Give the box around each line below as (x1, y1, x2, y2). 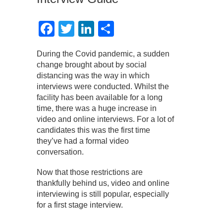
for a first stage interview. (37, 201, 123, 210)
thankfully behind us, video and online (37, 179, 169, 188)
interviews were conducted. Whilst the (37, 82, 169, 91)
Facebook (55, 20, 125, 38)
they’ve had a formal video (37, 137, 129, 146)
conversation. (37, 148, 84, 157)
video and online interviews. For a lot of (37, 115, 174, 124)
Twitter (74, 20, 121, 38)
